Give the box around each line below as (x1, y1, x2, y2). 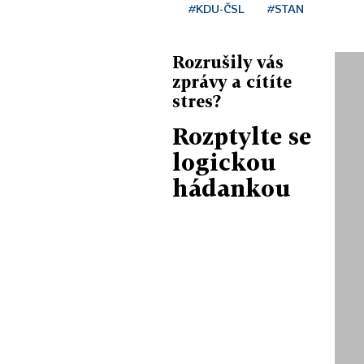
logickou (172, 148, 276, 175)
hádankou (172, 174, 291, 201)
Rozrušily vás (172, 51, 284, 71)
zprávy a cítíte (172, 71, 292, 91)
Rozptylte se (172, 122, 311, 149)
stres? (172, 90, 221, 110)
